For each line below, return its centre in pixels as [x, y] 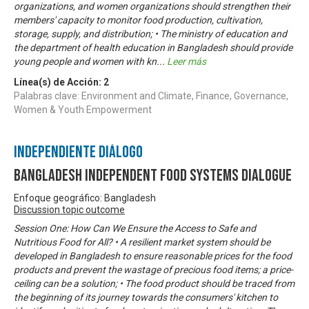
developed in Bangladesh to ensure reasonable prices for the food [153, 256]
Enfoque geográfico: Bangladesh [85, 198]
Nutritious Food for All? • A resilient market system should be [142, 242]
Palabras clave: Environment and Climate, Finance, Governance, [151, 96]
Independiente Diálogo [78, 152]
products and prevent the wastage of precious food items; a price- [153, 269]
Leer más [187, 61]
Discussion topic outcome [69, 209]
